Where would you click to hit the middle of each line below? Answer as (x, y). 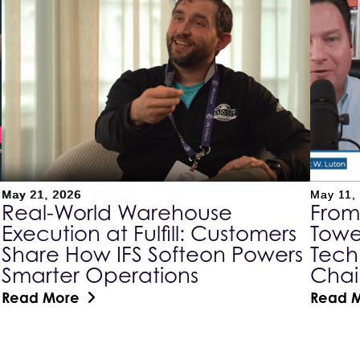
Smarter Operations (100, 275)
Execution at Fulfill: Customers (149, 233)
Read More (41, 297)
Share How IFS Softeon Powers (153, 254)
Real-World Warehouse (117, 212)
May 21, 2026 (42, 194)
